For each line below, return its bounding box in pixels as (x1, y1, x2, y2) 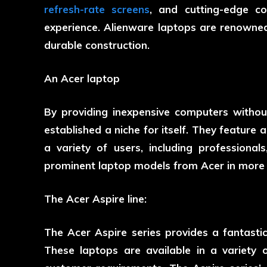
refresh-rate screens (44, 3, 150, 16)
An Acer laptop (44, 72, 120, 85)
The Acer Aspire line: (44, 193, 147, 206)
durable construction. (44, 39, 150, 52)
